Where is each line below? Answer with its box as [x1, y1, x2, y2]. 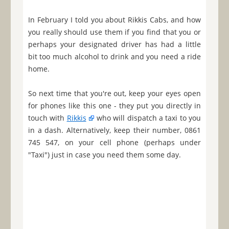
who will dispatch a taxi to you [94, 113, 201, 123]
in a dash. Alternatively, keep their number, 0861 [28, 125, 201, 135]
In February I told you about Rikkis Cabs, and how [28, 15, 201, 25]
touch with [28, 113, 67, 123]
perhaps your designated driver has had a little [28, 39, 201, 50]
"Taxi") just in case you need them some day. [28, 150, 181, 160]
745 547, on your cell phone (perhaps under [28, 138, 201, 148]
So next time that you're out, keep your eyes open [28, 88, 201, 99]
